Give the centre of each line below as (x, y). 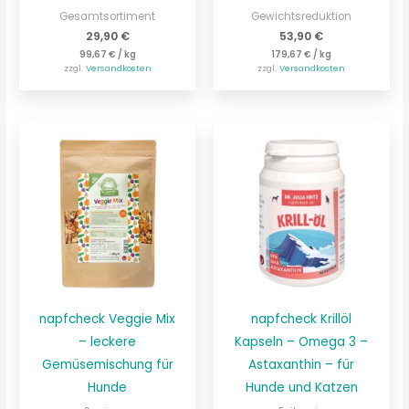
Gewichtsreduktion (302, 16)
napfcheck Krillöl (302, 320)
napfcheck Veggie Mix (108, 320)
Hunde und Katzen (301, 388)
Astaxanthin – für (302, 365)
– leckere (108, 342)
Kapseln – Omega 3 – (302, 342)
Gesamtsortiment (108, 16)
